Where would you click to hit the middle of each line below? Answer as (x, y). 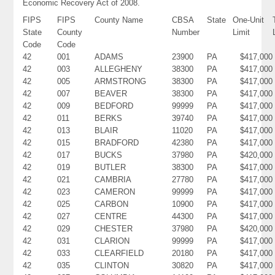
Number (186, 32)
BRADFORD (117, 142)
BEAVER (111, 93)
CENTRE (111, 216)
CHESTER (114, 228)
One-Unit (249, 20)
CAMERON (115, 192)
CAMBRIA (113, 179)
